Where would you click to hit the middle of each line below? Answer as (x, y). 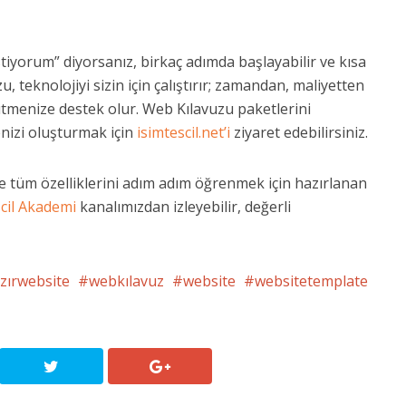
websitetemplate (311, 281)
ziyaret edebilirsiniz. (301, 132)
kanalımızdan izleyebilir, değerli (185, 207)
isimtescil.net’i (184, 132)
